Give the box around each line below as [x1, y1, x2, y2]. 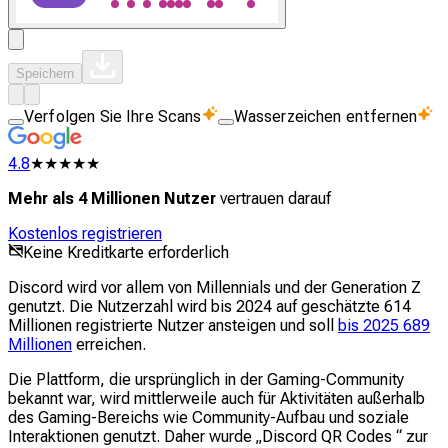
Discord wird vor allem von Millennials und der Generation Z [8, 278, 421, 297]
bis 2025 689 [338, 316, 430, 335]
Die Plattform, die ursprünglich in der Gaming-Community [8, 370, 404, 389]
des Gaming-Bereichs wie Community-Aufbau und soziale [8, 408, 409, 427]
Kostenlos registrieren [8, 224, 162, 243]
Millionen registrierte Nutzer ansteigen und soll [8, 316, 338, 335]
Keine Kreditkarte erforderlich [23, 243, 229, 262]
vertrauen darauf [216, 189, 331, 208]
